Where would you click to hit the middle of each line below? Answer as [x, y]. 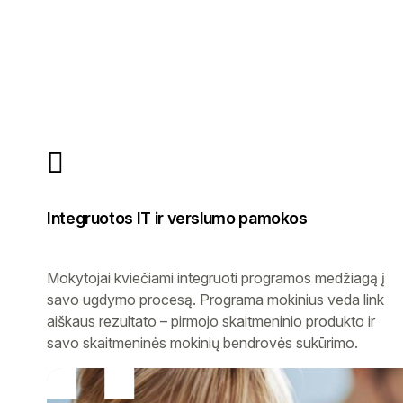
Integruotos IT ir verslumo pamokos [177, 218]
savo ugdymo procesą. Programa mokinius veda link [215, 299]
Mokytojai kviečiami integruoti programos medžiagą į [216, 278]
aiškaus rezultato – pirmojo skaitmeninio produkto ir [211, 321]
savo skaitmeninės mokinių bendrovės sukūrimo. [202, 342]
